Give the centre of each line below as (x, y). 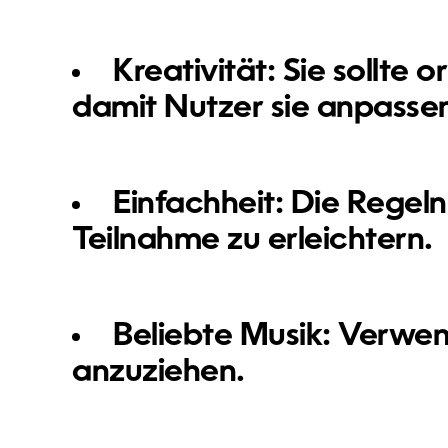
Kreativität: (194, 72)
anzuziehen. (158, 372)
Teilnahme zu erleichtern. (252, 240)
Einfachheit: (198, 204)
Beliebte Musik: (222, 336)
